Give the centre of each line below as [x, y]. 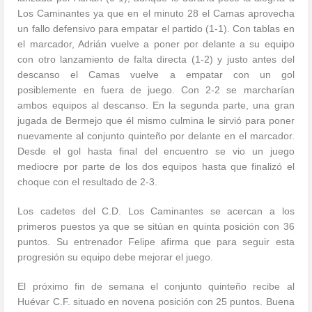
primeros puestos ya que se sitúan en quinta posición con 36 [156, 227]
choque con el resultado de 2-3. [88, 182]
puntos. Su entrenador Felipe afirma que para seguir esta [156, 242]
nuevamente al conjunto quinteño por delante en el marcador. [156, 136]
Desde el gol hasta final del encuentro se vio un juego [156, 151]
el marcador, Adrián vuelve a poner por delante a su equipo [156, 44]
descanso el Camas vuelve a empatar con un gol [156, 75]
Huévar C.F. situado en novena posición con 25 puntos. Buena [156, 302]
